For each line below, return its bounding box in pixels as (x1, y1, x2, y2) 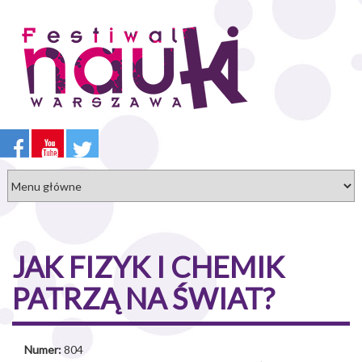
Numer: (24, 343, 64, 356)
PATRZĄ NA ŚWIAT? (12, 280, 275, 316)
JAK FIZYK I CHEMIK (12, 249, 284, 284)
